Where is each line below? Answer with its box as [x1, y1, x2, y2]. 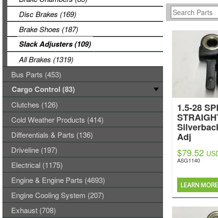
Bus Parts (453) [11, 69, 61, 79]
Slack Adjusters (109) [19, 38, 91, 49]
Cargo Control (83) [12, 84, 75, 94]
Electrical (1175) [11, 160, 63, 170]
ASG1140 [177, 156, 200, 164]
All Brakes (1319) [19, 54, 73, 64]
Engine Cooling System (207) [11, 190, 104, 200]
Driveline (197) [11, 145, 57, 155]
